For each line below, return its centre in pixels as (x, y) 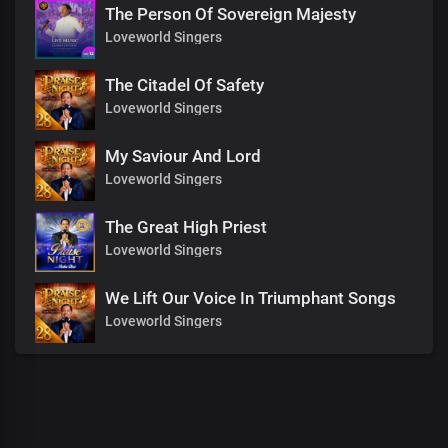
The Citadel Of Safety (184, 85)
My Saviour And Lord (183, 156)
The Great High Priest (186, 227)
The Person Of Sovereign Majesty (230, 14)
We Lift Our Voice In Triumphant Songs (250, 298)
